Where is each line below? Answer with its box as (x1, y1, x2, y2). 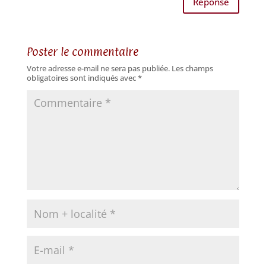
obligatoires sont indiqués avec (26, 72, 138, 83)
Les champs (171, 62, 213, 74)
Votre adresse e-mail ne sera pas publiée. (26, 62, 170, 74)
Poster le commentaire (26, 45, 138, 58)
